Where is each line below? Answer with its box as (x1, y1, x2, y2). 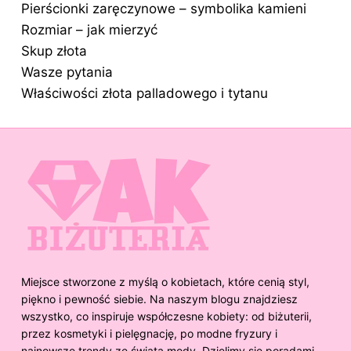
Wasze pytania (21, 64, 113, 81)
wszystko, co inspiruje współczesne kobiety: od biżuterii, (21, 309, 312, 324)
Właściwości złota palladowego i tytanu (21, 85, 268, 102)
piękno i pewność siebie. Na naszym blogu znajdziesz (21, 292, 298, 306)
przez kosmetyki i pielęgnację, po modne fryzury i (21, 327, 277, 341)
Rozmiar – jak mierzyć (21, 22, 157, 38)
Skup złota (21, 43, 87, 60)
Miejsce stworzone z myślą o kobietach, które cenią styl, (21, 275, 309, 289)
